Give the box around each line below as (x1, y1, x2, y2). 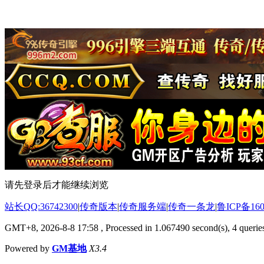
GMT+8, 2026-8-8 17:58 (5, 222, 98, 233)
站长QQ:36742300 (5, 201, 78, 212)
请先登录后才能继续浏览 (5, 179, 108, 190)
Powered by (5, 243, 52, 253)
